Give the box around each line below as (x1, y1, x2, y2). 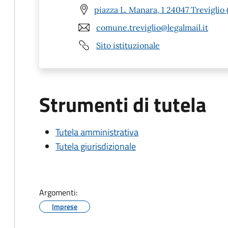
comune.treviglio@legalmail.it (96, 22, 208, 33)
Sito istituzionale (96, 40, 160, 50)
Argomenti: (39, 186, 77, 198)
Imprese (52, 201, 77, 212)
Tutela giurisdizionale (55, 139, 136, 153)
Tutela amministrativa (55, 125, 138, 139)
